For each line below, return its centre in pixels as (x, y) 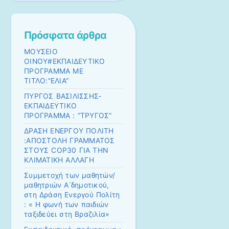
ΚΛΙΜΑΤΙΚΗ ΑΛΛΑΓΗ (59, 160)
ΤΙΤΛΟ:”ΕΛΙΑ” (47, 81)
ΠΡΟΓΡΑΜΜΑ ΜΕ (54, 71)
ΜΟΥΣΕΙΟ (41, 52)
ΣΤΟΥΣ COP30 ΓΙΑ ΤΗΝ (66, 151)
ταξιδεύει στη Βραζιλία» (67, 214)
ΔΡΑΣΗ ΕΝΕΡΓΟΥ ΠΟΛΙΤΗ (69, 131)
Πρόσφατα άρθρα (65, 36)
